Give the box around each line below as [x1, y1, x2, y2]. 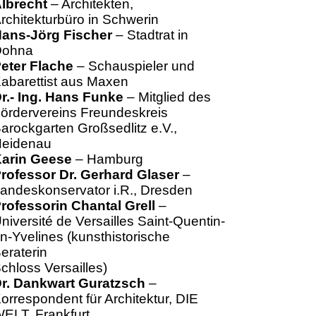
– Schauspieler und [73, 59, 195, 73]
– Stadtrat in [111, 28, 188, 42]
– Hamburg [71, 152, 143, 166]
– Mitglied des [123, 90, 211, 104]
